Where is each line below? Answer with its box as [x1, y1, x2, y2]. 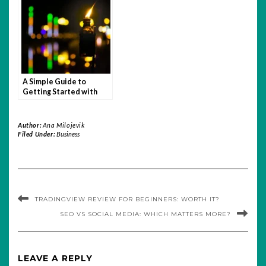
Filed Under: [18, 129, 56, 138]
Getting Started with [23, 87, 97, 96]
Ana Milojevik [42, 121, 85, 129]
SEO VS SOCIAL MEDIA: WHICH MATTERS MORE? [60, 210, 231, 218]
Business [56, 129, 80, 138]
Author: [18, 121, 43, 129]
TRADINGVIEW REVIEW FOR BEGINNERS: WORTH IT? [35, 195, 220, 203]
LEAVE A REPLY [18, 252, 93, 264]
